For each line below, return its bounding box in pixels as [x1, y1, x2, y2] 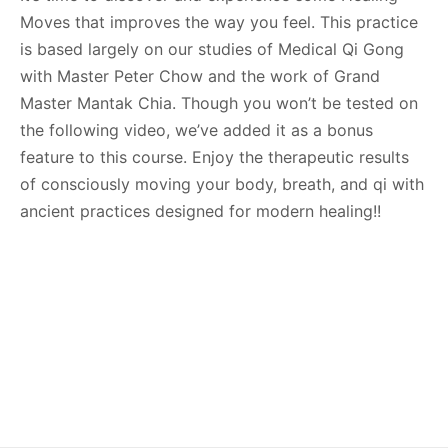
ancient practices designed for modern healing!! [20, 201, 381, 221]
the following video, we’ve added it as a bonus [20, 120, 373, 140]
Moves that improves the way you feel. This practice [20, 12, 418, 32]
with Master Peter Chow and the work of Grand [20, 66, 380, 86]
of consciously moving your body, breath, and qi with [20, 174, 424, 194]
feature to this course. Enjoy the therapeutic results [20, 147, 409, 167]
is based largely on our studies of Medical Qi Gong [20, 39, 404, 59]
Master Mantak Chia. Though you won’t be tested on [20, 93, 418, 113]
